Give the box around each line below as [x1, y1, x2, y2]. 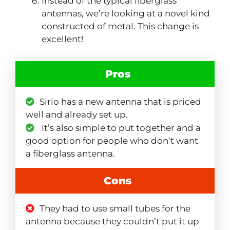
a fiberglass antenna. [26, 148, 115, 159]
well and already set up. [26, 109, 128, 120]
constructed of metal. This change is [42, 21, 199, 32]
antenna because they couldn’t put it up [26, 216, 199, 227]
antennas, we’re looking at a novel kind [42, 8, 210, 19]
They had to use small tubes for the [40, 203, 190, 214]
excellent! [42, 34, 83, 45]
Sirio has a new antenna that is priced [40, 97, 201, 107]
